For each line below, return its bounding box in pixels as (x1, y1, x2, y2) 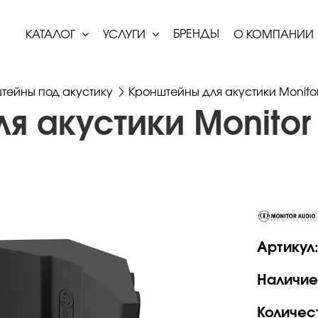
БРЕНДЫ (173, 28, 219, 40)
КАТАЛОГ (26, 28, 78, 40)
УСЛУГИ (103, 28, 148, 40)
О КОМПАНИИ (234, 28, 317, 40)
